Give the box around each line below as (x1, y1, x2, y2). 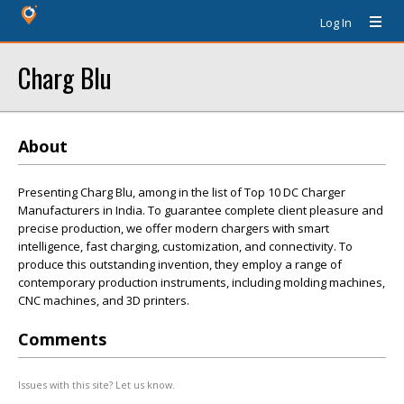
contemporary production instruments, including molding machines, (18, 274, 385, 290)
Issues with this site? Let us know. (18, 378, 175, 391)
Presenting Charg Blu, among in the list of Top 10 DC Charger (18, 184, 345, 200)
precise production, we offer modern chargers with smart (18, 220, 329, 236)
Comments (18, 328, 106, 350)
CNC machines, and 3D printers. (18, 292, 189, 308)
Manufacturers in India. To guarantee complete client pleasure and (18, 202, 383, 218)
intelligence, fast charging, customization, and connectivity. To (18, 238, 353, 254)
